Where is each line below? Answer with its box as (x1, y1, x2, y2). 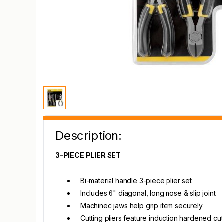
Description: (55, 128, 122, 143)
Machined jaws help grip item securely (80, 201, 203, 210)
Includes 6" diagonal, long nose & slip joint (80, 189, 216, 197)
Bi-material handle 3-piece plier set (80, 176, 192, 185)
